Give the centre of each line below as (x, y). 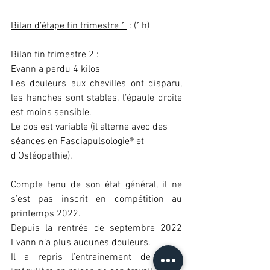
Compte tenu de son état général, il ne (96, 185)
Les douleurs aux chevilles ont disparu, (96, 84)
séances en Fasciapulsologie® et (79, 142)
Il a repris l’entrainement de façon (96, 257)
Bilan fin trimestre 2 (52, 55)
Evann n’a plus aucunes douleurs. (81, 243)
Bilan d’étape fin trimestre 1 (69, 26)
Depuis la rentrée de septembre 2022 (96, 228)
